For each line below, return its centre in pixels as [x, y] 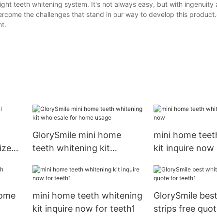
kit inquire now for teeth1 [84, 209]
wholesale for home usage [86, 161]
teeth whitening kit [71, 148]
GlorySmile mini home [77, 135]
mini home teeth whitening [87, 196]
